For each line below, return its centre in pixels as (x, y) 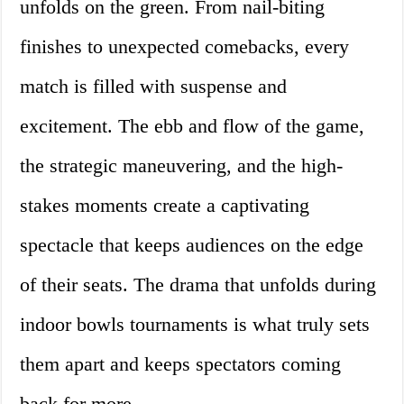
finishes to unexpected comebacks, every (185, 47)
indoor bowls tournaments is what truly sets (195, 325)
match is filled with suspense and (154, 87)
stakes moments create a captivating (165, 206)
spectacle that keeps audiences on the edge (192, 245)
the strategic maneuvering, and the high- (182, 166)
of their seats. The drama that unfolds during (198, 285)
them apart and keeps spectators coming (181, 364)
